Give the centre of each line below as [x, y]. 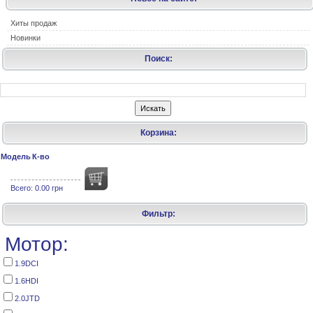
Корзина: [158, 133]
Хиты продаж [34, 23]
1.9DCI [26, 264]
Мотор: [37, 245]
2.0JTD [26, 299]
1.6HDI [26, 281]
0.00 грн [49, 188]
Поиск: [158, 59]
